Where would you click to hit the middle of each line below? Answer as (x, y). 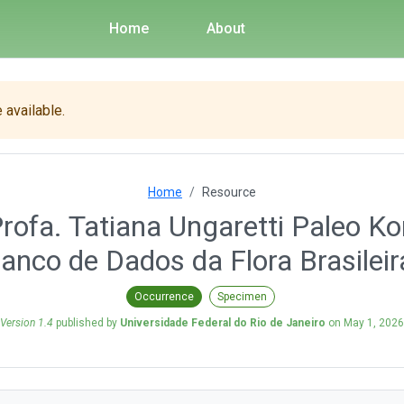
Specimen (242, 296)
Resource (229, 192)
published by (87, 322)
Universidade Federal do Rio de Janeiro (223, 322)
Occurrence (164, 296)
